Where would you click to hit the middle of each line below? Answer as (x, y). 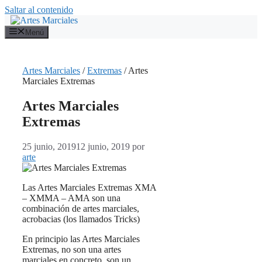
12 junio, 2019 (103, 147)
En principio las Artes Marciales (81, 239)
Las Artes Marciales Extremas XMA (89, 188)
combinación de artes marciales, (81, 209)
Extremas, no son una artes (72, 250)
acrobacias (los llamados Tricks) (81, 219)
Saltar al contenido (39, 10)
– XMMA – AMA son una (71, 198)
